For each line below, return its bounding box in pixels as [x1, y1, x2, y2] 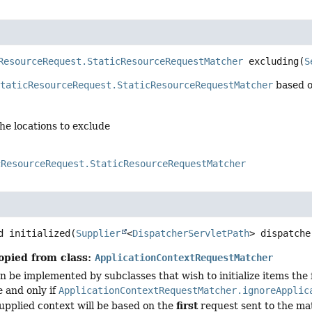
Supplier [76, 227, 121, 239]
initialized [9, 227, 71, 239]
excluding [249, 56, 299, 68]
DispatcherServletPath [132, 227, 250, 239]
